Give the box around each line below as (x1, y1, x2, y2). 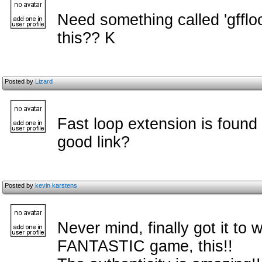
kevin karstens (35, 182, 77, 189)
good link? (57, 133, 130, 151)
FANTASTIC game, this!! (57, 237, 233, 255)
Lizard (35, 78, 53, 85)
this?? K (57, 29, 115, 47)
